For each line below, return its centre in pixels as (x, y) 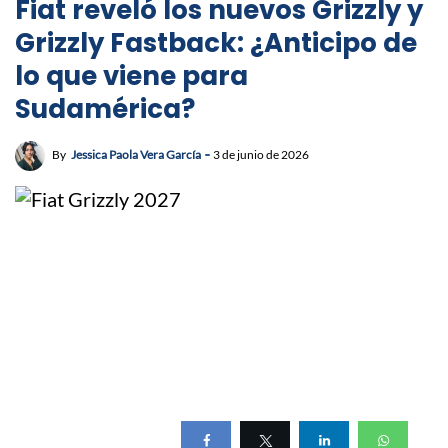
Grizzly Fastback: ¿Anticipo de (216, 43)
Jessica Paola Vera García (136, 155)
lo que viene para (131, 76)
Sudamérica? (105, 109)
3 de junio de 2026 (261, 155)
